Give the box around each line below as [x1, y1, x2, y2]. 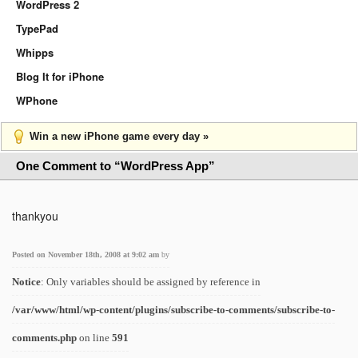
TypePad [16, 21, 58, 36]
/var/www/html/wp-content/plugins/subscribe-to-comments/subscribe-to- [12, 304, 335, 316]
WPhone [16, 93, 58, 108]
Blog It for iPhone [16, 69, 104, 84]
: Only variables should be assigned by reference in [41, 276, 261, 288]
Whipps [16, 45, 54, 60]
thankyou [12, 208, 58, 224]
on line [77, 332, 112, 344]
